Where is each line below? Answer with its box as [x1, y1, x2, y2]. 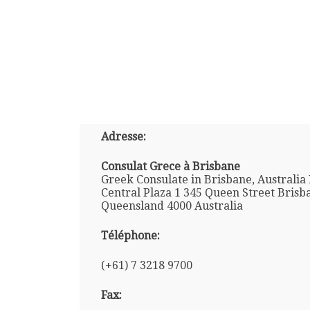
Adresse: [100, 129, 146, 143]
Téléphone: [100, 228, 160, 242]
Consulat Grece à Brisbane [100, 159, 240, 173]
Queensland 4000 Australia [100, 199, 243, 212]
